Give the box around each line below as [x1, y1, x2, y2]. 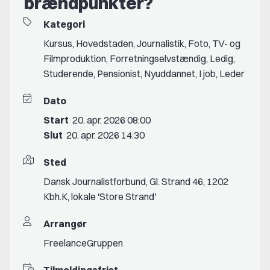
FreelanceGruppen [43, 237, 123, 250]
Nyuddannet [144, 67, 195, 80]
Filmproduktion [43, 52, 106, 65]
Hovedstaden [76, 37, 133, 50]
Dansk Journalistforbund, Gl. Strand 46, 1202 [43, 175, 228, 188]
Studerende [43, 67, 93, 80]
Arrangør [43, 218, 87, 230]
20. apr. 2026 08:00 [72, 114, 151, 127]
